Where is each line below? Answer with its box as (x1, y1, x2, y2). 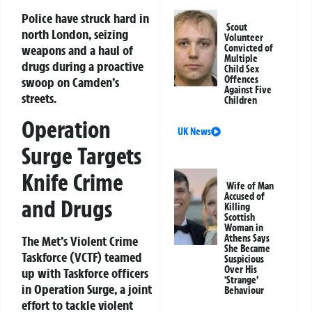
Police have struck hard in (22, 9, 149, 26)
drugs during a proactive (22, 57, 143, 75)
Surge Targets (22, 141, 141, 171)
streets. (22, 89, 56, 107)
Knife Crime (22, 168, 123, 198)
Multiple (224, 52, 258, 65)
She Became (224, 242, 271, 255)
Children (224, 93, 258, 107)
